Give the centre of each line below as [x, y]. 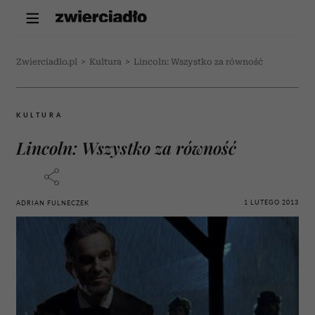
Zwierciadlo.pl [47, 62]
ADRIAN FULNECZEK [53, 203]
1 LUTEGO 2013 [271, 202]
